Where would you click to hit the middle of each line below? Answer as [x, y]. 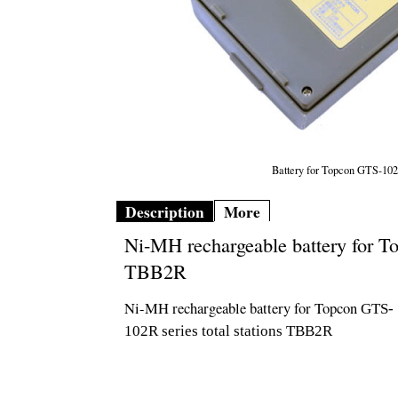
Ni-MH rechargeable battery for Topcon [243, 308]
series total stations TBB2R [247, 331]
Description [165, 212]
